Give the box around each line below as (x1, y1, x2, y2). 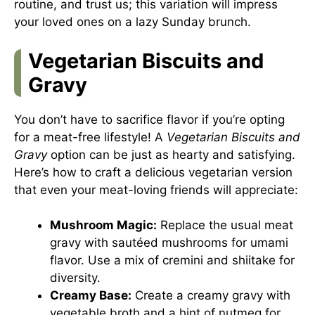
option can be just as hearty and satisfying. (47, 147, 295, 162)
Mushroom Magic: (50, 218, 157, 232)
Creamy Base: (50, 288, 131, 302)
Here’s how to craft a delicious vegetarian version (14, 165, 292, 179)
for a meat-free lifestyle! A (14, 129, 167, 144)
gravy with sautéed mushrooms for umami (50, 236, 288, 250)
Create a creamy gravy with (131, 288, 290, 302)
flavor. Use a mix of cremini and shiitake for (50, 253, 295, 267)
